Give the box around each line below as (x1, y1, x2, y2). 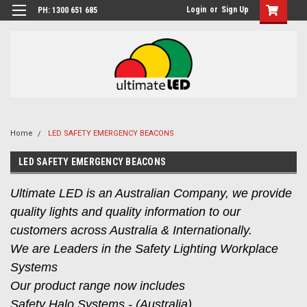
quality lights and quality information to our (10, 205, 241, 219)
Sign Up (221, 5, 249, 14)
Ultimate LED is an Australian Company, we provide (10, 186, 292, 200)
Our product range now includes (10, 279, 188, 293)
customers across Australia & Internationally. (10, 223, 252, 237)
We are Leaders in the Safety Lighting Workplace (10, 242, 278, 256)
